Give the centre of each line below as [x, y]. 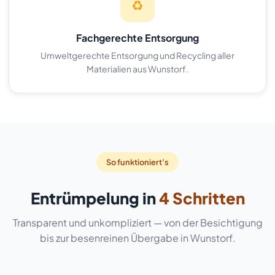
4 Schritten [202, 198]
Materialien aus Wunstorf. [137, 69]
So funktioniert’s [137, 162]
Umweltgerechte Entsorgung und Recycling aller [137, 55]
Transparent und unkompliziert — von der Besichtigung [137, 223]
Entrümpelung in [95, 198]
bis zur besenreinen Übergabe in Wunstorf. [137, 238]
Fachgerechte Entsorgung [137, 38]
